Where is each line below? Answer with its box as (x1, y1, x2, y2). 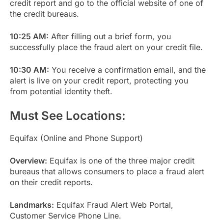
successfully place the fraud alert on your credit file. (10, 42, 203, 52)
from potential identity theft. (10, 86, 112, 96)
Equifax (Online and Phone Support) (10, 133, 143, 143)
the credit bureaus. (10, 8, 79, 19)
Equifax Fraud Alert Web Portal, (54, 199, 173, 210)
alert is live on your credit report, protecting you (10, 75, 188, 85)
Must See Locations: (10, 108, 126, 123)
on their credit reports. (10, 177, 93, 187)
